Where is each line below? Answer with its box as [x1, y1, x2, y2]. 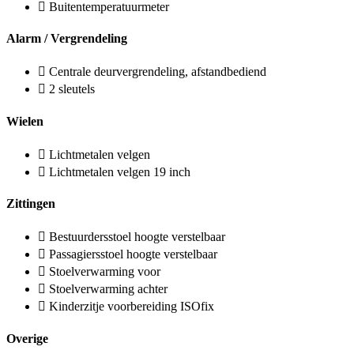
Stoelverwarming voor [49, 265, 160, 279]
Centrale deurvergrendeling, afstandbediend [49, 65, 266, 79]
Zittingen [6, 197, 55, 211]
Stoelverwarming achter [49, 282, 168, 296]
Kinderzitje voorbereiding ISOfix [49, 299, 214, 314]
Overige [6, 331, 48, 345]
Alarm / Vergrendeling [6, 32, 127, 46]
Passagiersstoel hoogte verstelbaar [49, 247, 217, 262]
